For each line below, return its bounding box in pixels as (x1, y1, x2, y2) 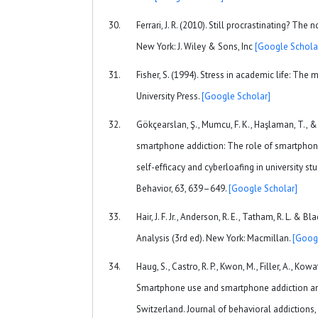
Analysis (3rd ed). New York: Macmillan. (136, 231, 292, 244)
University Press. (136, 89, 202, 102)
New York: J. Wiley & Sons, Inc (136, 40, 255, 53)
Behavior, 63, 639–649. (136, 182, 229, 194)
